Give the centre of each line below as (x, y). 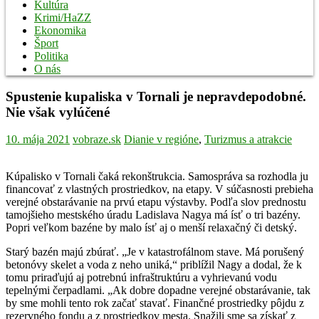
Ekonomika (60, 30)
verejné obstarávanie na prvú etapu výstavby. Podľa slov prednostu (156, 202)
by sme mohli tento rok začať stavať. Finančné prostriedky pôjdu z (155, 303)
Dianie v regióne (161, 140)
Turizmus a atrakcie (248, 140)
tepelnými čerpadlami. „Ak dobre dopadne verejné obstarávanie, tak (158, 291)
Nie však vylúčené (58, 112)
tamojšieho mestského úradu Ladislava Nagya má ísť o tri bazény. (153, 215)
